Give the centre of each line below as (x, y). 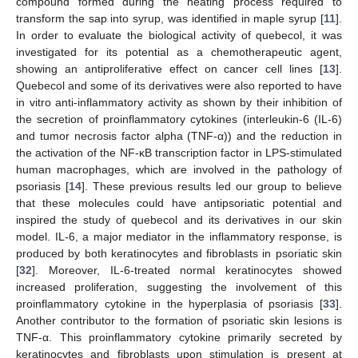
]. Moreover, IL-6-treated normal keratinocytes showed (187, 270)
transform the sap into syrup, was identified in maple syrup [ (170, 18)
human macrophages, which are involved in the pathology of (179, 169)
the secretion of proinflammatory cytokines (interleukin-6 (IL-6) (179, 119)
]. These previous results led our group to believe (212, 186)
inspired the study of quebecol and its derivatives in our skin (179, 219)
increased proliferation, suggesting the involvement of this (179, 286)
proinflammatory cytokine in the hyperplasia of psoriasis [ (169, 303)
